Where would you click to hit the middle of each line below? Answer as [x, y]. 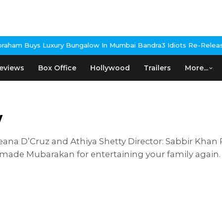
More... [196, 68]
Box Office [57, 68]
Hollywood [110, 68]
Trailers [157, 68]
